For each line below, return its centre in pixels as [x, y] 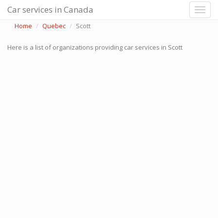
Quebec [54, 26]
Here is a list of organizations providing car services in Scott [95, 47]
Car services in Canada [50, 9]
